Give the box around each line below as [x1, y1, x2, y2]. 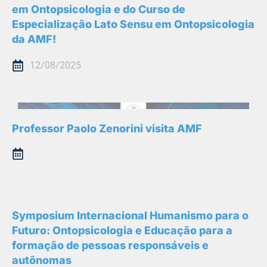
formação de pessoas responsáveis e [12, 239, 209, 252]
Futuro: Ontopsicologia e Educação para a [12, 224, 232, 237]
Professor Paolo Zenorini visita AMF [12, 122, 202, 135]
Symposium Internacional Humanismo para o [12, 209, 249, 222]
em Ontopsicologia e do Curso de [12, 3, 185, 16]
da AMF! [12, 33, 56, 46]
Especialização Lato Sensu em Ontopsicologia [12, 18, 254, 31]
